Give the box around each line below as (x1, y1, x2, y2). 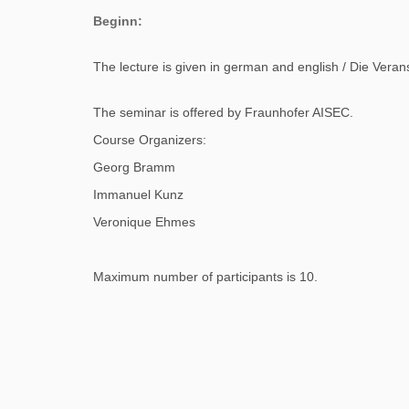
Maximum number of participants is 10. (93, 269, 318, 284)
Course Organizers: (93, 132, 206, 147)
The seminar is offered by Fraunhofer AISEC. (93, 105, 353, 120)
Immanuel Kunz (93, 187, 184, 202)
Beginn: (93, 14, 142, 28)
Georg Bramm (93, 160, 175, 174)
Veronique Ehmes (93, 215, 195, 229)
